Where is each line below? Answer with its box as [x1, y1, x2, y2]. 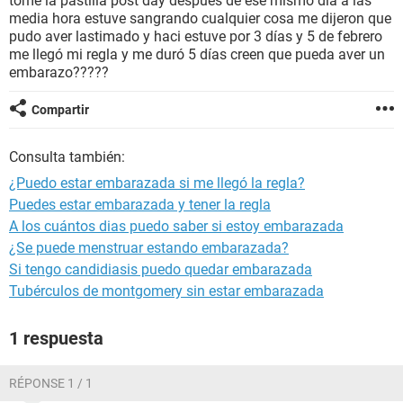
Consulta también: [9, 148, 125, 166]
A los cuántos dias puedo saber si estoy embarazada [9, 218, 344, 235]
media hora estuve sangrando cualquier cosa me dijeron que [9, 10, 391, 27]
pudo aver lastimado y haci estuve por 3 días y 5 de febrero [9, 28, 382, 45]
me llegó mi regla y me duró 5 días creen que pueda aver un [9, 46, 385, 63]
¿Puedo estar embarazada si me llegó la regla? [9, 175, 305, 192]
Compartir [31, 103, 89, 117]
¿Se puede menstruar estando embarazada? [9, 239, 289, 256]
